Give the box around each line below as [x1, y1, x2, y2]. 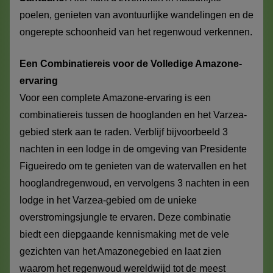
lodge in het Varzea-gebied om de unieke [19, 194, 197, 205]
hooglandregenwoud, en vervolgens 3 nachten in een [19, 177, 249, 188]
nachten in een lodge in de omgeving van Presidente [19, 143, 247, 154]
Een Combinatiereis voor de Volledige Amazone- [19, 58, 242, 69]
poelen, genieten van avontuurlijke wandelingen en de [19, 9, 253, 20]
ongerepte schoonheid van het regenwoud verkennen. [19, 26, 252, 37]
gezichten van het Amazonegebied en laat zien [19, 246, 221, 257]
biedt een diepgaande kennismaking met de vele [19, 229, 229, 239]
